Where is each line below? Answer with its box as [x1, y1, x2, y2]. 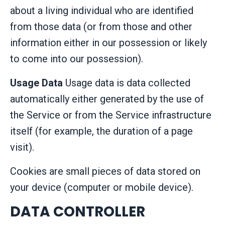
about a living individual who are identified [10, 5, 193, 17]
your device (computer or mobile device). [10, 181, 193, 194]
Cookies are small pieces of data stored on [10, 165, 200, 178]
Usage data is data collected [63, 77, 190, 89]
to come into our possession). [10, 53, 143, 65]
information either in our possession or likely [10, 37, 207, 49]
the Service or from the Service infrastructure [10, 109, 211, 122]
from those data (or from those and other [10, 21, 192, 33]
